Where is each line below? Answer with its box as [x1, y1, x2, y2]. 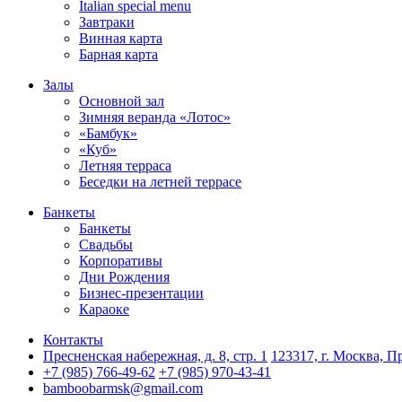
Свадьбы [79, 237, 133, 253]
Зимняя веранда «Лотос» [79, 109, 231, 126]
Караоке [79, 301, 129, 318]
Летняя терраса [79, 158, 171, 174]
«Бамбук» [79, 126, 137, 142]
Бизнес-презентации [79, 285, 204, 301]
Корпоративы [79, 253, 162, 269]
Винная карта [79, 31, 162, 47]
